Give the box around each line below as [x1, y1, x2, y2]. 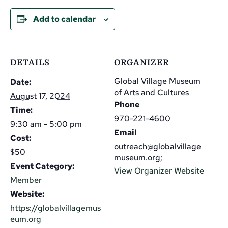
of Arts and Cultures [114, 87, 189, 98]
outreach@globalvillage [114, 140, 201, 152]
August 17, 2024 [10, 90, 70, 101]
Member [10, 174, 42, 185]
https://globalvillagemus [10, 202, 101, 213]
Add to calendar [33, 13, 96, 24]
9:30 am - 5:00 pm [10, 118, 82, 129]
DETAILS [10, 58, 50, 67]
